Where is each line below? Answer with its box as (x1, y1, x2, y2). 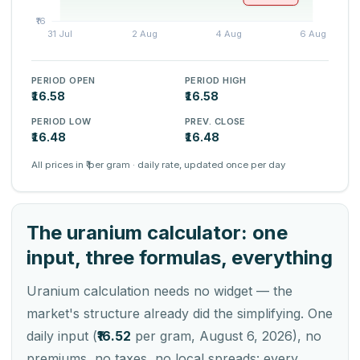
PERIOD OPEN (31, 75, 96, 86)
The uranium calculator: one (27, 221, 288, 244)
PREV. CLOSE (185, 116, 246, 127)
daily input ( (27, 328, 97, 344)
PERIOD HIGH (185, 75, 247, 86)
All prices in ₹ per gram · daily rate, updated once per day (31, 159, 285, 170)
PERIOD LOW (31, 116, 92, 127)
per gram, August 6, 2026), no (131, 328, 321, 344)
